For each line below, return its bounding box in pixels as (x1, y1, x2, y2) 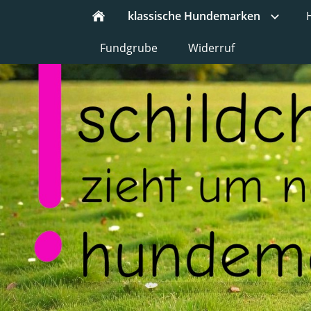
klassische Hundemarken (128, 8, 260, 24)
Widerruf (188, 40, 235, 56)
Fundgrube (100, 40, 158, 56)
